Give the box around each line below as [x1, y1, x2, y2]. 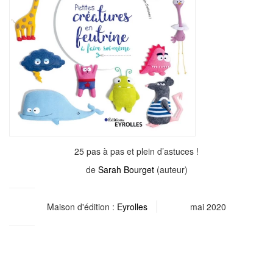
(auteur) [154, 163, 188, 176]
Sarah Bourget [97, 163, 154, 176]
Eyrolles [117, 200, 147, 213]
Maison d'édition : [47, 200, 117, 213]
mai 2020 [190, 200, 226, 213]
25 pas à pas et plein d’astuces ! [74, 145, 199, 158]
